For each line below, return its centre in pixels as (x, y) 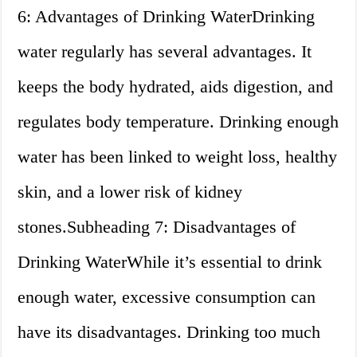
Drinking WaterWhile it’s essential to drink (170, 262)
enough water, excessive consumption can (167, 297)
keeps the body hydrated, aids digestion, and (176, 87)
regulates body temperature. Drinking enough (178, 122)
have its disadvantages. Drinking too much (169, 332)
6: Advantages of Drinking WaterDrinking (167, 17)
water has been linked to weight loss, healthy (178, 157)
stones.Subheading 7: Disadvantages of (157, 227)
